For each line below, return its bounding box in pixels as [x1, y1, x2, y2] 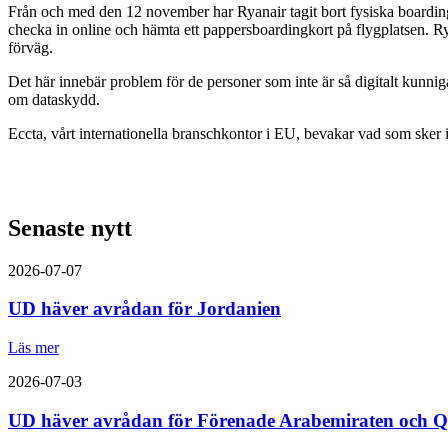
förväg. [8, 38, 53, 56]
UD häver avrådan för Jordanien [8, 298, 281, 320]
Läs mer [8, 339, 59, 357]
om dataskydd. [8, 90, 100, 108]
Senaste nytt [8, 214, 132, 241]
